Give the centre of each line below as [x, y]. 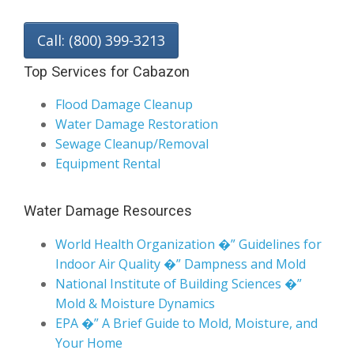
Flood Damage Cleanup [124, 72]
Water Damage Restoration [137, 91]
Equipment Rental [108, 131]
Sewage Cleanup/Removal [132, 111]
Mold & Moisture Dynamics [135, 270]
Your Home [89, 309]
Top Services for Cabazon [107, 39]
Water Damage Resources [108, 178]
